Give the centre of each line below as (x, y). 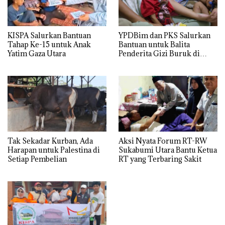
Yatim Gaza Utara (37, 54)
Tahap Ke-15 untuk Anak (49, 45)
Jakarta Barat (140, 63)
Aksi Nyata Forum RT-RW (163, 141)
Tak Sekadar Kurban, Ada (50, 141)
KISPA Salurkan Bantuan (49, 36)
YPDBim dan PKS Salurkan (164, 36)
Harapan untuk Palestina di (54, 150)
